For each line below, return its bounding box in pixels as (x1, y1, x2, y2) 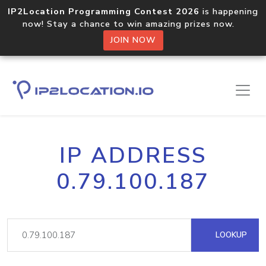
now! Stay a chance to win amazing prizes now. (23, 18, 243, 30)
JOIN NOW (110, 34, 156, 46)
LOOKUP (213, 229, 247, 240)
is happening (199, 5, 258, 17)
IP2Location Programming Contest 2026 (8, 5, 199, 17)
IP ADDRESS (59, 141, 207, 170)
